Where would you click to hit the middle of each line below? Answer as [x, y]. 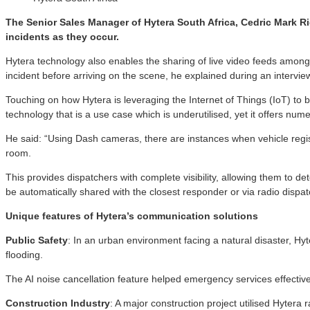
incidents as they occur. [62, 36]
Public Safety [37, 240]
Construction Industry [58, 303]
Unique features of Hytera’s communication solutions [132, 216]
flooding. [24, 254]
